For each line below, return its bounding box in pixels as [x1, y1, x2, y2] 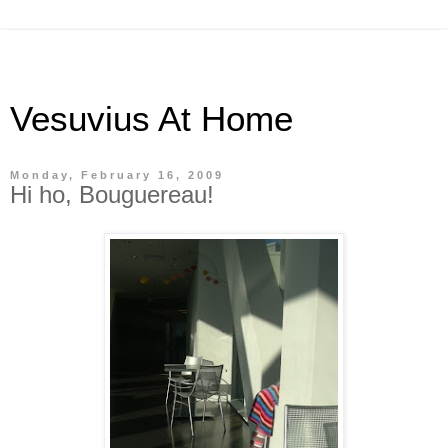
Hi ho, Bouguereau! [10, 181, 214, 208]
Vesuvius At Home [10, 100, 293, 138]
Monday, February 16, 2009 [10, 169, 224, 181]
